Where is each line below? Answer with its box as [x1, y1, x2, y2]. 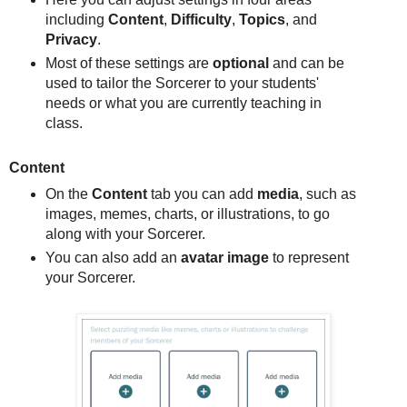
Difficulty [170, 12, 232, 28]
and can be [268, 55, 344, 72]
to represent [268, 250, 349, 266]
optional [212, 55, 269, 72]
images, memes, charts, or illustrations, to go [45, 206, 330, 223]
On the [45, 186, 92, 203]
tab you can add [146, 186, 257, 203]
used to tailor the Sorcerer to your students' [45, 75, 319, 92]
